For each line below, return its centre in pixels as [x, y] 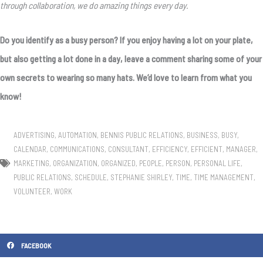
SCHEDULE [91, 177]
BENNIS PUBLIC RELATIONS [142, 135]
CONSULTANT [128, 149]
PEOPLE [151, 163]
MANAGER [241, 149]
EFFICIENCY [170, 149]
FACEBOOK [36, 245]
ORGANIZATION [75, 163]
